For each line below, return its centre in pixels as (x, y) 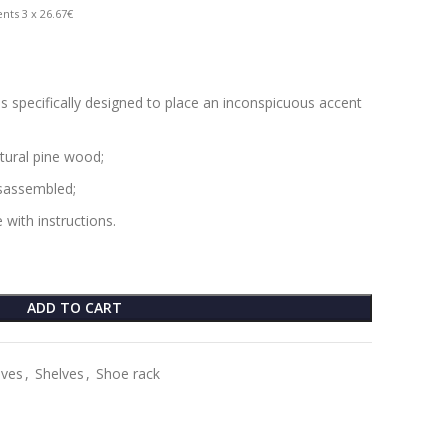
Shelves (59, 373)
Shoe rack (128, 373)
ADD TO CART (74, 307)
